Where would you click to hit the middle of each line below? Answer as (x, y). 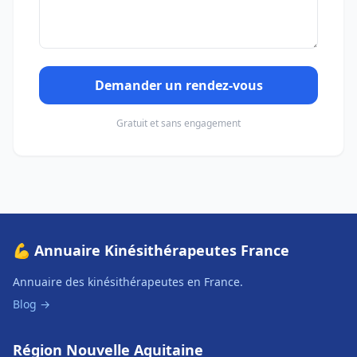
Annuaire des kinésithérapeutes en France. (128, 282)
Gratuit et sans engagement (178, 123)
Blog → (31, 304)
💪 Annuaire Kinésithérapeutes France (151, 250)
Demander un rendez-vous (178, 85)
